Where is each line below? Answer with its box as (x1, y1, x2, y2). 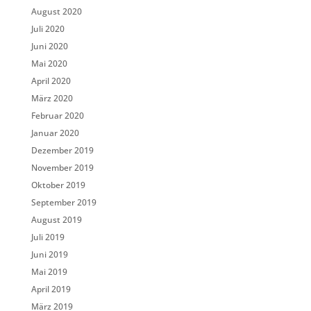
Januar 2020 (31, 127, 79, 139)
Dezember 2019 (31, 144, 94, 156)
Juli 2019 (31, 231, 65, 243)
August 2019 (31, 214, 82, 226)
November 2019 (31, 162, 94, 174)
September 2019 (31, 196, 96, 208)
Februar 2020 (31, 110, 84, 121)
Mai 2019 (31, 266, 67, 278)
